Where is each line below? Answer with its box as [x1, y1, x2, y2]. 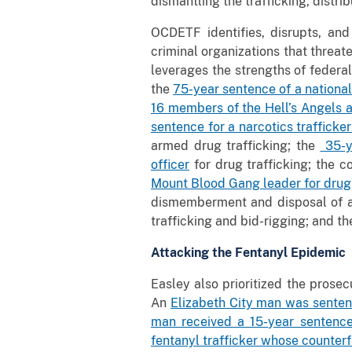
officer [151, 156, 189, 172]
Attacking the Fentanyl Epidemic [151, 244, 346, 260]
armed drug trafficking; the [151, 137, 321, 153]
